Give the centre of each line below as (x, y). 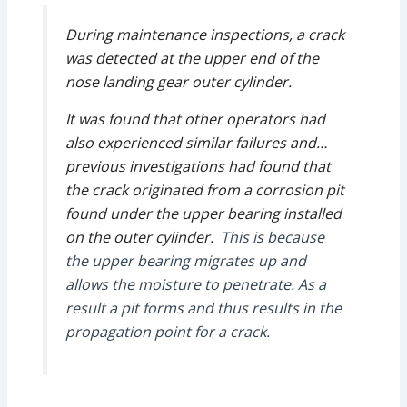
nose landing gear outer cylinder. (178, 81)
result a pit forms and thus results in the (203, 308)
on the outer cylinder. (143, 237)
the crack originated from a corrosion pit (204, 189)
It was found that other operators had (195, 119)
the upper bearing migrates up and (185, 260)
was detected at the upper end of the (192, 58)
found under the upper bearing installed (203, 213)
